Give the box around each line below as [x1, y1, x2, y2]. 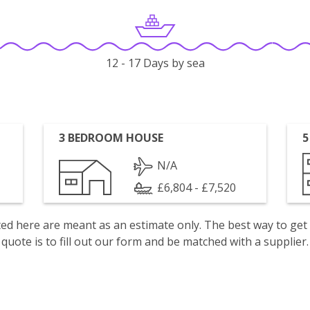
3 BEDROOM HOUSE [59, 130, 164, 145]
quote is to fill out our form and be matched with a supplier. [1, 234, 309, 249]
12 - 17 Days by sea [105, 55, 205, 71]
